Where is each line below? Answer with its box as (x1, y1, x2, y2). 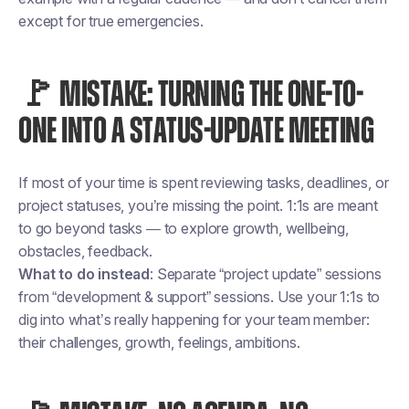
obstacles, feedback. (18, 242, 152, 260)
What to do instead (18, 265, 151, 283)
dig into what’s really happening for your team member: (18, 310, 370, 329)
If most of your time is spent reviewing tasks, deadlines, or (18, 173, 389, 192)
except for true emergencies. (18, 12, 204, 30)
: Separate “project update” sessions (150, 265, 382, 283)
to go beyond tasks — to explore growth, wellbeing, (18, 219, 349, 237)
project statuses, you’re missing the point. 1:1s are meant (18, 196, 378, 215)
